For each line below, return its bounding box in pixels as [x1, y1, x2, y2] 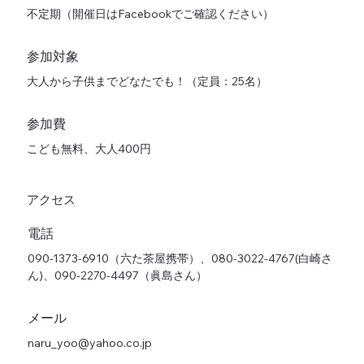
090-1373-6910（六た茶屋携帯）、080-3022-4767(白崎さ [27, 250, 332, 266]
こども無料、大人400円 [26, 141, 151, 156]
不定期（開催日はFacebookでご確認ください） [26, 6, 274, 21]
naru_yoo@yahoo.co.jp [27, 335, 152, 350]
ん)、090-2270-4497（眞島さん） [27, 267, 207, 283]
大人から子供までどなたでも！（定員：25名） [26, 73, 267, 89]
